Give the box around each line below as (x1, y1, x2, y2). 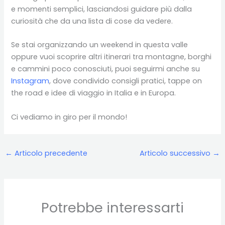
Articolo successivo (140, 148, 213, 159)
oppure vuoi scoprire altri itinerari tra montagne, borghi (11, 52, 212, 62)
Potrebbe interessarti (41, 198, 184, 218)
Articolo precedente (12, 148, 87, 159)
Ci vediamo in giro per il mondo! (11, 111, 128, 122)
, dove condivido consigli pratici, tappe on (49, 76, 202, 86)
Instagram (11, 76, 50, 86)
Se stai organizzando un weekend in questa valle (11, 40, 188, 50)
